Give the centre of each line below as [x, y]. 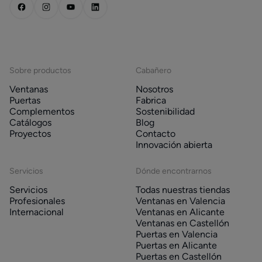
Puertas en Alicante [176, 245]
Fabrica [151, 100]
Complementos [42, 111]
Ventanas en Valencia [180, 201]
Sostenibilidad [165, 111]
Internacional [37, 212]
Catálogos [30, 122]
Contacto [156, 133]
